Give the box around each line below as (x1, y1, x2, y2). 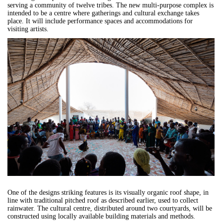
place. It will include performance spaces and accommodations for (7, 17, 193, 25)
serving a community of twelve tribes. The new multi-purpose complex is (7, 1, 214, 9)
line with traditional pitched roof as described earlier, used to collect (7, 197, 198, 205)
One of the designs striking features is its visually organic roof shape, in (7, 189, 209, 197)
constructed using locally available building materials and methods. (7, 213, 195, 221)
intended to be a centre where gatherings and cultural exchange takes (7, 9, 199, 17)
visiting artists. (7, 25, 49, 33)
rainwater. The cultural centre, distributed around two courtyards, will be (7, 205, 212, 213)
